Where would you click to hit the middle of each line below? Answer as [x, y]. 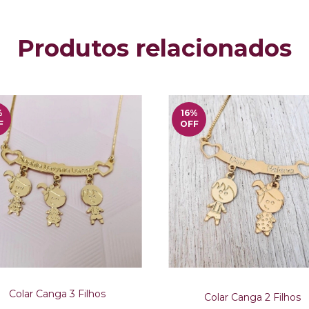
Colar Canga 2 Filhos [252, 297]
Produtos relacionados [154, 48]
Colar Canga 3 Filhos [57, 294]
